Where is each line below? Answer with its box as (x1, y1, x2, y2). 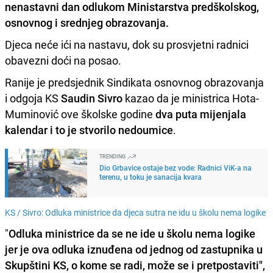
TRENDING (99, 152, 127, 160)
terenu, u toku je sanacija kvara (99, 171, 202, 182)
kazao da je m (122, 90, 192, 105)
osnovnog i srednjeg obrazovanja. (5, 15, 169, 30)
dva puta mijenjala (153, 106, 246, 121)
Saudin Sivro (61, 90, 122, 105)
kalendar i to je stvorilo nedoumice (5, 122, 173, 137)
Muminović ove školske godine (5, 106, 153, 121)
